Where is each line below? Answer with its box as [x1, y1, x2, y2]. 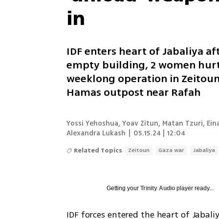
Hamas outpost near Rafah [66, 84, 201, 100]
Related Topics [74, 146, 123, 155]
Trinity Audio [140, 184, 175, 192]
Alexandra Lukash [66, 128, 126, 138]
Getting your [107, 184, 141, 192]
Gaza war [158, 146, 185, 154]
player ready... [175, 184, 214, 192]
